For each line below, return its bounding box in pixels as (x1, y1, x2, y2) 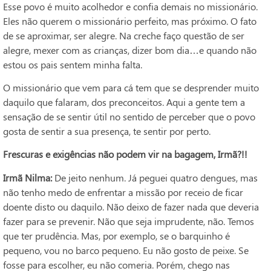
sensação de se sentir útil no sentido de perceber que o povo (3, 110, 255, 123)
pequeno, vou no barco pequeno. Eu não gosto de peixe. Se (3, 243, 249, 256)
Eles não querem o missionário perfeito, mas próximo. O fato (3, 14, 256, 27)
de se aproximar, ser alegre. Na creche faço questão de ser (3, 28, 244, 42)
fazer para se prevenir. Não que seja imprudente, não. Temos (3, 214, 254, 227)
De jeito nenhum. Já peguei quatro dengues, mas (52, 171, 258, 184)
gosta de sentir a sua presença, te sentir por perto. (3, 125, 211, 138)
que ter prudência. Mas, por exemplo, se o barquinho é (3, 229, 230, 242)
